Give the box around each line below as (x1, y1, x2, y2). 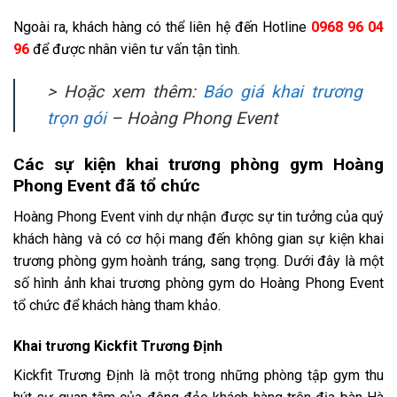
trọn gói (47, 108, 106, 129)
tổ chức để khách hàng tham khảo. (13, 296, 221, 314)
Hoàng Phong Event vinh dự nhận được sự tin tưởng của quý (13, 207, 384, 225)
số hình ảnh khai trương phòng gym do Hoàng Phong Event (13, 274, 384, 292)
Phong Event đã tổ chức (13, 175, 200, 197)
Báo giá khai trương (203, 82, 363, 103)
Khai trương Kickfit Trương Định (13, 337, 222, 354)
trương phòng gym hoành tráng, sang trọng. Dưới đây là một (13, 252, 384, 269)
